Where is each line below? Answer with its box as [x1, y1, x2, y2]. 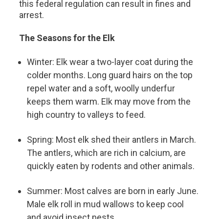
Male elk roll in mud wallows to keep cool [27, 198, 184, 209]
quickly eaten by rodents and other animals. [27, 160, 195, 171]
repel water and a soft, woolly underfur [27, 83, 175, 93]
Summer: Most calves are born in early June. [27, 185, 199, 196]
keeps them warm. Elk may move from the [27, 96, 191, 107]
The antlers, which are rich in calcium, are [27, 147, 186, 158]
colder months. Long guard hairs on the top [27, 69, 193, 80]
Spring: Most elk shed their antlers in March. [27, 134, 197, 145]
